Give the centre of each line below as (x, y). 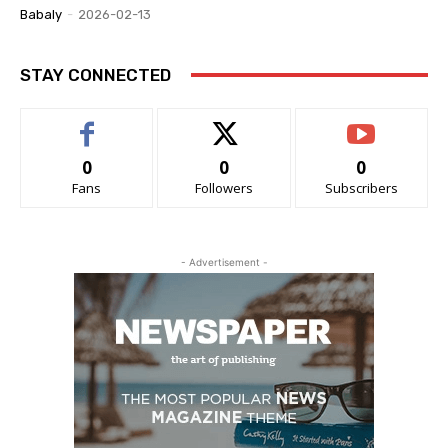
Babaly (41, 14)
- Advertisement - (224, 261)
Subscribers (361, 187)
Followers (223, 187)
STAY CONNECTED (95, 74)
